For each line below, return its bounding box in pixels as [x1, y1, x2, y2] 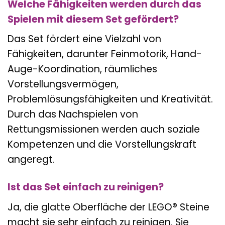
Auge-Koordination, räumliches [8, 62, 157, 76]
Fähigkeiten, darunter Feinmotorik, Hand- [8, 47, 202, 61]
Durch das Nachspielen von [8, 107, 138, 122]
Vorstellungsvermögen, [8, 77, 119, 91]
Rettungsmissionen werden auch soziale [8, 123, 200, 137]
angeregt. [8, 153, 55, 167]
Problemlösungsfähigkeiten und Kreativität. [8, 92, 213, 106]
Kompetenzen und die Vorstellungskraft [8, 138, 196, 152]
